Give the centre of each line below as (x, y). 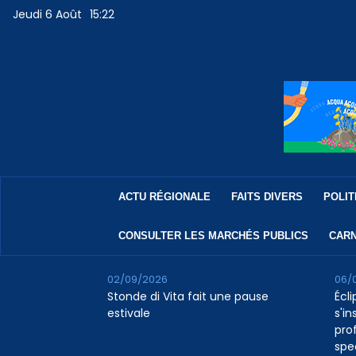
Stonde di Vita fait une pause (188, 297)
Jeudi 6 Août (48, 15)
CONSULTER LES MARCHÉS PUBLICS (213, 236)
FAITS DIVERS (267, 197)
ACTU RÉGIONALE (164, 197)
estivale (128, 313)
